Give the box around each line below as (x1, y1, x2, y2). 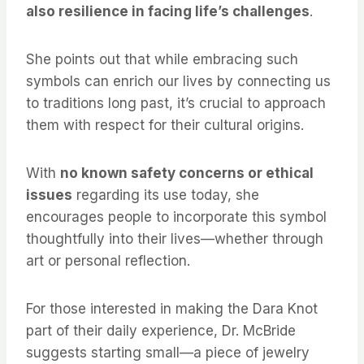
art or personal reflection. (26, 253, 190, 270)
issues (26, 187, 72, 204)
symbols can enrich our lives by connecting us (26, 73, 331, 90)
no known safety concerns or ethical (60, 165, 314, 182)
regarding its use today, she (72, 187, 259, 204)
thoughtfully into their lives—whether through (26, 231, 323, 248)
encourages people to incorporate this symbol (26, 209, 327, 226)
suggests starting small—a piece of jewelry (26, 344, 310, 362)
